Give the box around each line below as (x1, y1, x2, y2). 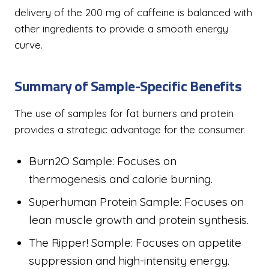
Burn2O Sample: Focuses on (29, 154, 177, 168)
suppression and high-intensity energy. (29, 253, 229, 268)
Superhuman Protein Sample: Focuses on (29, 195, 244, 209)
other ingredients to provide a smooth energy (14, 22, 228, 35)
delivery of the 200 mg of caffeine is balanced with (14, 6, 252, 19)
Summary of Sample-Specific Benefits (14, 75, 242, 97)
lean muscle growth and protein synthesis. (29, 213, 249, 227)
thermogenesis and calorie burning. (29, 172, 213, 186)
